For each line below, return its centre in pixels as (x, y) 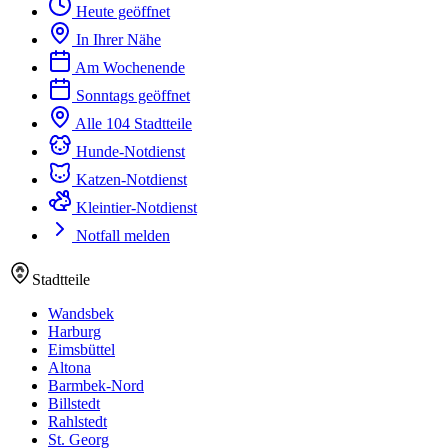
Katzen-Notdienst (131, 179)
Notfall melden (123, 235)
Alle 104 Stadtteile (133, 123)
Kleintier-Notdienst (136, 207)
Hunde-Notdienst (130, 151)
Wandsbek (81, 313)
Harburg (74, 331)
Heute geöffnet (123, 11)
